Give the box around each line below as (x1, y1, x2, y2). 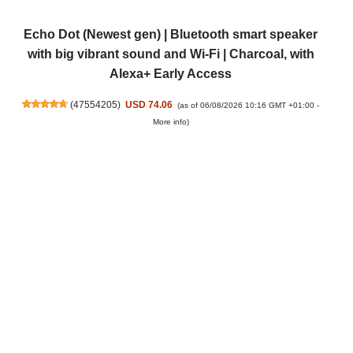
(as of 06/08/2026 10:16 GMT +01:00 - (177, 100, 320, 110)
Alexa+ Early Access (110, 66, 232, 80)
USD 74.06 (125, 99, 173, 110)
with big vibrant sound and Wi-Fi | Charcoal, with (27, 46, 314, 61)
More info (152, 117, 187, 126)
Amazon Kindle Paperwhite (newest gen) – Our (32, 322, 309, 336)
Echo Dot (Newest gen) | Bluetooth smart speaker (24, 27, 318, 41)
